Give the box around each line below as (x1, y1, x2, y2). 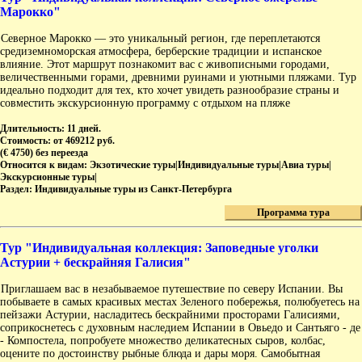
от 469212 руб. (53, 135, 115, 147)
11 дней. (67, 123, 101, 135)
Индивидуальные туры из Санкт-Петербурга (35, 183, 232, 196)
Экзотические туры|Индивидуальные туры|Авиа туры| (90, 159, 331, 171)
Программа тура (257, 207, 330, 219)
